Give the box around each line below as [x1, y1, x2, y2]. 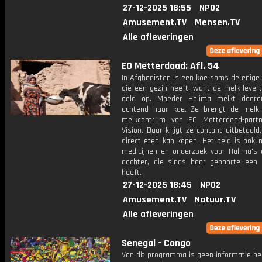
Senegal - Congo [122, 237, 191, 250]
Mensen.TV [195, 16, 240, 29]
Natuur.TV [195, 194, 236, 206]
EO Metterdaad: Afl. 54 [122, 60, 219, 73]
